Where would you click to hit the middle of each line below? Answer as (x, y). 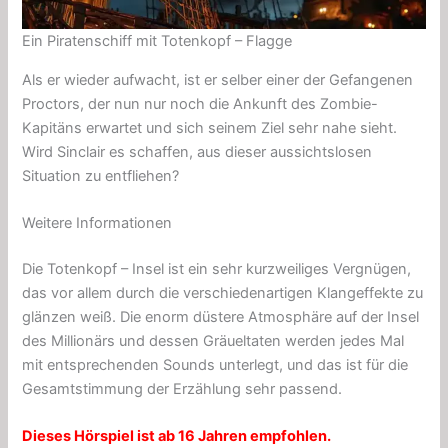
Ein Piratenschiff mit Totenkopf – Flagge (157, 41)
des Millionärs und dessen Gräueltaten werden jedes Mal (213, 341)
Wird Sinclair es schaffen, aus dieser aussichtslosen (197, 151)
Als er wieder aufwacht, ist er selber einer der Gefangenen (218, 79)
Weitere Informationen (97, 223)
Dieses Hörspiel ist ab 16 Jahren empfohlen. (177, 436)
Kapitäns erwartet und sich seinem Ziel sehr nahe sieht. (210, 127)
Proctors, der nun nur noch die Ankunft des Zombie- (200, 103)
